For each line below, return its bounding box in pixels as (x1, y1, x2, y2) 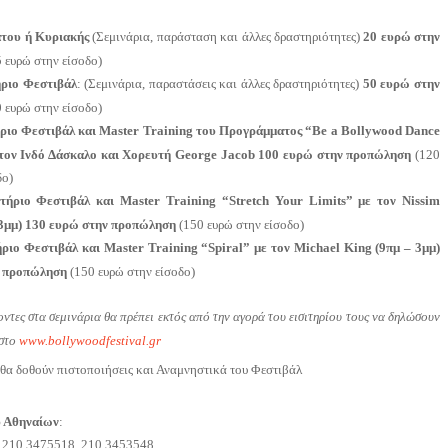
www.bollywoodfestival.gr (19, 333, 162, 349)
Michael (293, 240, 340, 256)
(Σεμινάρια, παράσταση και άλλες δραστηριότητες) (89, 29, 364, 45)
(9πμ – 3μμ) (371, 240, 441, 256)
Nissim (402, 193, 441, 209)
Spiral (208, 240, 244, 256)
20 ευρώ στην (363, 29, 441, 45)
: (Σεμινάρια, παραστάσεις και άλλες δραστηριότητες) (76, 76, 363, 92)
